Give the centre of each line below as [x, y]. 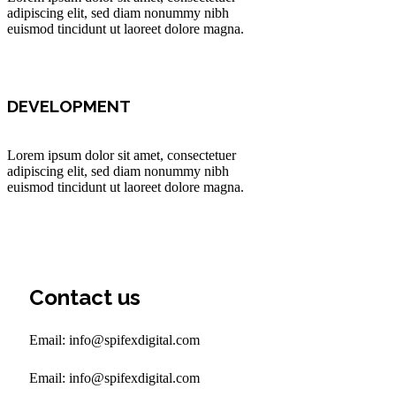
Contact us [85, 298]
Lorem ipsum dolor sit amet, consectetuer [122, 156]
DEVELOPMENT [69, 106]
